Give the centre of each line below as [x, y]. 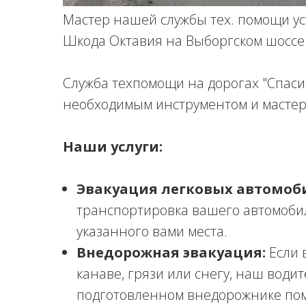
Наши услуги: [113, 147]
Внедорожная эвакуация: [171, 252]
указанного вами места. [152, 231]
